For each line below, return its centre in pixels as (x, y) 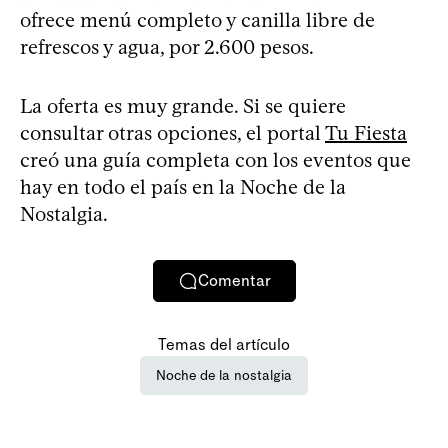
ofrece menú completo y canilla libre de (197, 19)
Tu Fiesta (366, 132)
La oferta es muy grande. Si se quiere (183, 105)
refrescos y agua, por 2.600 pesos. (167, 46)
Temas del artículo (224, 344)
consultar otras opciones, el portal (172, 132)
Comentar (234, 281)
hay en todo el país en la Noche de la (183, 186)
